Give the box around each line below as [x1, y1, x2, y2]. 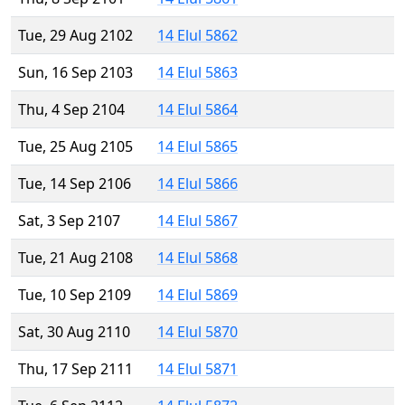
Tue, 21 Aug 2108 [18, 248, 133, 268]
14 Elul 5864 [157, 99, 238, 120]
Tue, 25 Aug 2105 [18, 137, 133, 157]
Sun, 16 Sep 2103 [18, 62, 133, 83]
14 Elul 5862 [157, 25, 238, 46]
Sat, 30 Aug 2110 [18, 322, 130, 343]
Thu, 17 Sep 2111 [18, 359, 133, 380]
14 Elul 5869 [157, 285, 238, 306]
